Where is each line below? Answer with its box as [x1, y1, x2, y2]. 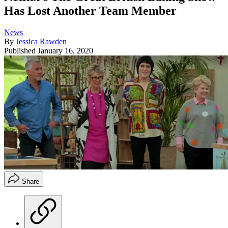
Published [4, 46, 38, 55]
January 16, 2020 [38, 46, 93, 55]
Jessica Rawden [16, 37, 67, 46]
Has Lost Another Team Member [4, 4, 177, 18]
